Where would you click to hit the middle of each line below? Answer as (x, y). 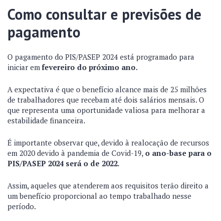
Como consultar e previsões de (104, 14)
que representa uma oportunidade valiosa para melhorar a (106, 110)
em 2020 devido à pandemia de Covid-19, (76, 153)
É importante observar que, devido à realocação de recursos (108, 143)
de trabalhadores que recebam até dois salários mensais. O (106, 100)
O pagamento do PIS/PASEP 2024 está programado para (101, 57)
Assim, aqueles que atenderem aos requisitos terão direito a (108, 185)
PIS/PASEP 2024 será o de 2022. (64, 163)
